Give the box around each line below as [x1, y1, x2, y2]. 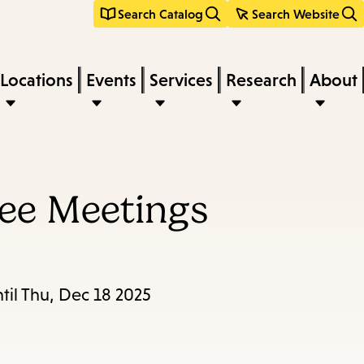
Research [226, 69, 297, 90]
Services [149, 69, 213, 90]
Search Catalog [118, 6, 203, 21]
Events [86, 69, 136, 90]
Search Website [252, 6, 340, 21]
